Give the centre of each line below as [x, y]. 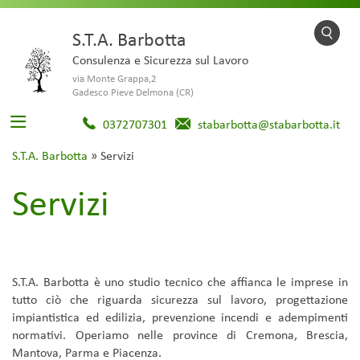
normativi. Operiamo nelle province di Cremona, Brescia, [180, 335]
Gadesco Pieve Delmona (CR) [133, 92]
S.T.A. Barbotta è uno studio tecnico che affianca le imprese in [180, 282]
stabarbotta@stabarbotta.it [269, 124]
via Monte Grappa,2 [115, 78]
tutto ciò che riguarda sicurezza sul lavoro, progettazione [180, 299]
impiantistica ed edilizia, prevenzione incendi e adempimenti [180, 317]
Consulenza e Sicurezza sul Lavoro [160, 60]
